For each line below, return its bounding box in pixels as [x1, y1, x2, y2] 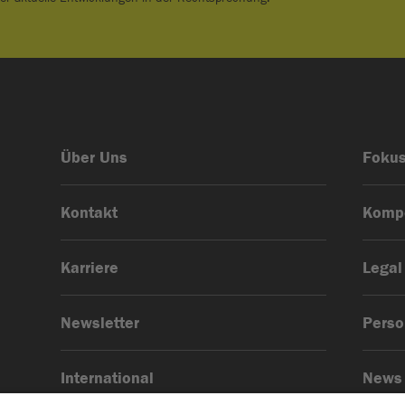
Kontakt [60, 203, 118, 222]
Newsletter [60, 314, 139, 333]
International [60, 369, 154, 388]
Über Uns [60, 148, 127, 167]
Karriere [60, 259, 118, 278]
